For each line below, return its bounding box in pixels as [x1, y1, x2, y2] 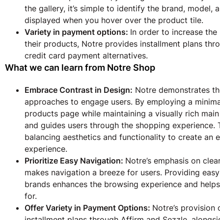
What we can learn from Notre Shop [5, 62, 155, 73]
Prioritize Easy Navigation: [25, 156, 125, 166]
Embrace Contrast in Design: [25, 85, 133, 95]
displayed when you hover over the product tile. [25, 15, 203, 26]
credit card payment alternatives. [25, 51, 148, 61]
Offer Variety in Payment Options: [25, 203, 152, 213]
